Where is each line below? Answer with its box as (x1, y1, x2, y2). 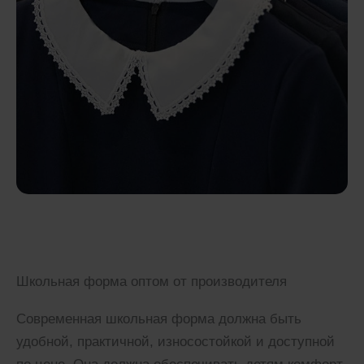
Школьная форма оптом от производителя (16, 273, 287, 289)
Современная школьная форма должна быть (16, 310, 301, 327)
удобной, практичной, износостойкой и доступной (16, 333, 335, 349)
